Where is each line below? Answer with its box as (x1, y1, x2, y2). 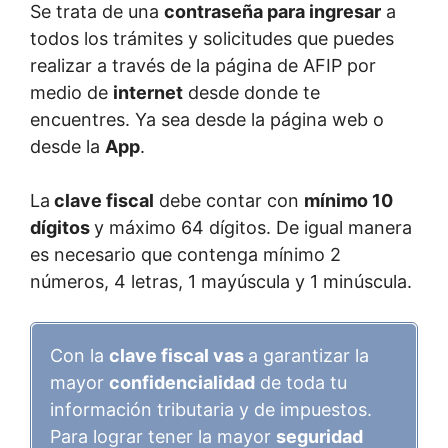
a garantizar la (248, 344, 369, 366)
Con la (50, 344, 109, 366)
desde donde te (183, 81, 320, 103)
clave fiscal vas (109, 344, 248, 366)
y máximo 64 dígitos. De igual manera (94, 216, 412, 238)
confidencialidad (109, 371, 255, 393)
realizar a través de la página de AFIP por (30, 54, 376, 76)
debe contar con (154, 189, 304, 211)
